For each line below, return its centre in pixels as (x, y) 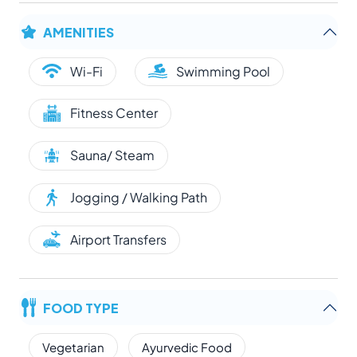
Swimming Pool (223, 71)
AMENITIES (78, 31)
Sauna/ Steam (112, 155)
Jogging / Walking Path (139, 197)
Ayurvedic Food (187, 347)
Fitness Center (114, 113)
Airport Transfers (118, 239)
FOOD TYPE (81, 308)
